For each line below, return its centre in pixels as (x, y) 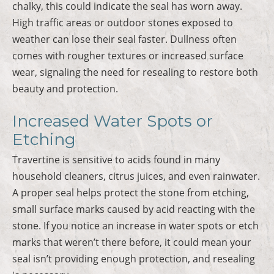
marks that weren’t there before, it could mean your (132, 242)
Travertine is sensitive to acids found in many (116, 159)
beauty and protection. (65, 88)
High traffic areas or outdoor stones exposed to (123, 22)
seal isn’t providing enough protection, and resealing (134, 258)
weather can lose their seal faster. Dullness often (124, 39)
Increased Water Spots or (113, 121)
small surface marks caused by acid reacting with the (134, 209)
